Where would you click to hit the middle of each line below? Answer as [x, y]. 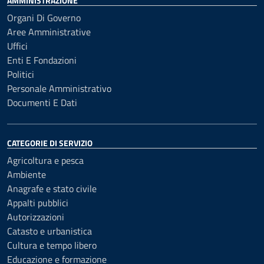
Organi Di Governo [44, 18]
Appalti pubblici [38, 203]
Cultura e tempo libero [52, 245]
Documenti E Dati [42, 103]
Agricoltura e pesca [45, 160]
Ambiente [27, 174]
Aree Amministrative [49, 32]
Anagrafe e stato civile [52, 189]
